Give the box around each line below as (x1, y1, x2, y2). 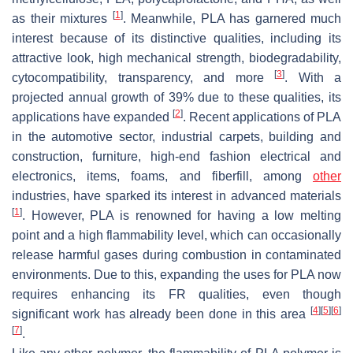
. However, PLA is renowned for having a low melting (22, 208, 341, 222)
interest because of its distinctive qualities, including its (12, 31, 341, 45)
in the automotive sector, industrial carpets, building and (12, 129, 341, 143)
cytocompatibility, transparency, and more (12, 70, 274, 84)
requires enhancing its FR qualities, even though (12, 287, 341, 301)
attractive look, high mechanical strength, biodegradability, (12, 50, 341, 65)
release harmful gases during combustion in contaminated (12, 247, 341, 262)
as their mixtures (12, 11, 113, 25)
